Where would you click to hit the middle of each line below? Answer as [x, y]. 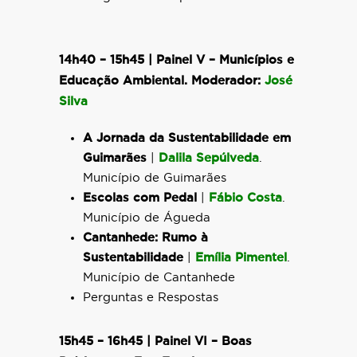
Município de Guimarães [155, 178]
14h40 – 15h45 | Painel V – [139, 60]
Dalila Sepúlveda [209, 158]
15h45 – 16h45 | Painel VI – [140, 341]
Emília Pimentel [241, 258]
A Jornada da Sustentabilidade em [187, 138]
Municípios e [257, 60]
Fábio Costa [245, 198]
